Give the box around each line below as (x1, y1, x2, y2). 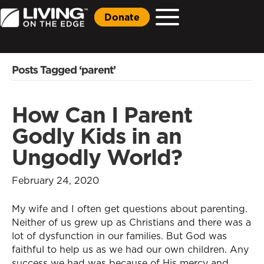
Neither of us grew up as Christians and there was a (12, 216, 251, 229)
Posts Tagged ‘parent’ (12, 62, 115, 77)
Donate (104, 10, 140, 24)
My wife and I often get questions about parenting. (12, 202, 247, 215)
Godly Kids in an (12, 121, 181, 151)
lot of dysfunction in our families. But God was (12, 229, 227, 242)
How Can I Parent (12, 100, 192, 130)
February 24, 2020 (12, 174, 99, 187)
